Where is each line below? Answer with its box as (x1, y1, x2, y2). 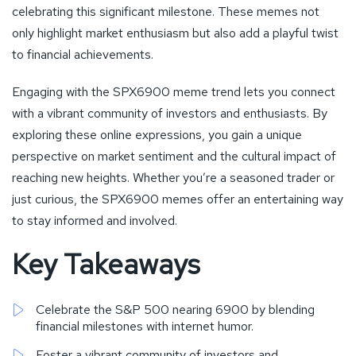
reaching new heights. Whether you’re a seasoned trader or (12, 168, 335, 186)
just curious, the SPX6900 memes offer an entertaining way (12, 190, 343, 207)
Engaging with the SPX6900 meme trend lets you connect (12, 83, 335, 100)
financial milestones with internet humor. (36, 317, 253, 335)
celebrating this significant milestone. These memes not (12, 2, 319, 20)
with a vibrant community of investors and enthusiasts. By (12, 104, 327, 122)
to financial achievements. (12, 45, 153, 63)
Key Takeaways (12, 245, 200, 283)
